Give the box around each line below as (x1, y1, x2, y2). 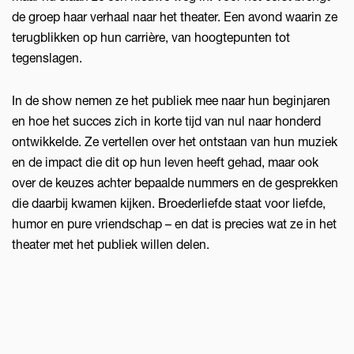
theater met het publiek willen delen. (12, 237, 209, 251)
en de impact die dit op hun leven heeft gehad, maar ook (12, 155, 318, 169)
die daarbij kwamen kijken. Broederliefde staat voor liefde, (12, 196, 326, 210)
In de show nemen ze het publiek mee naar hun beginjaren (12, 93, 330, 107)
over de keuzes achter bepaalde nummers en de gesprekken (12, 175, 338, 190)
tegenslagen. (12, 51, 82, 65)
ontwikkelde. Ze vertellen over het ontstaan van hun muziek (12, 134, 337, 149)
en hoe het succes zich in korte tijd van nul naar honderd (12, 114, 321, 128)
